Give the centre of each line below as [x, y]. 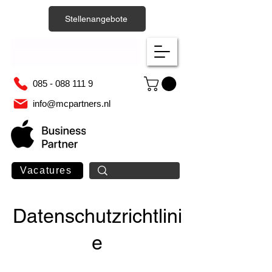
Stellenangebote [96, 19]
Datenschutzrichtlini [97, 216]
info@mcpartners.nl [72, 104]
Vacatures [46, 171]
